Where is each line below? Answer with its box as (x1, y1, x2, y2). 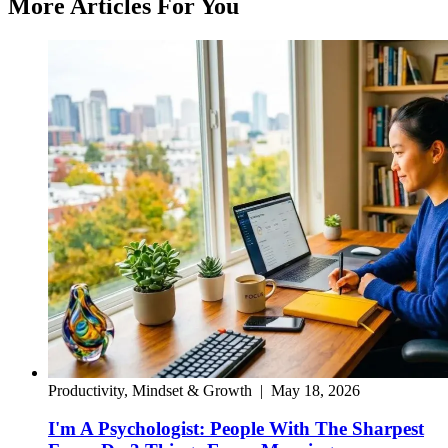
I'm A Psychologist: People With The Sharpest (48, 418, 424, 440)
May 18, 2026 (271, 381, 360, 399)
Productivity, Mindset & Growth (48, 381, 252, 399)
